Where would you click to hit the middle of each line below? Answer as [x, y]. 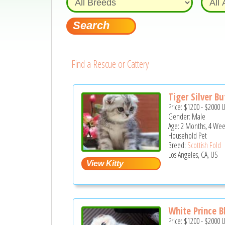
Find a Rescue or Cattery [110, 64]
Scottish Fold [204, 145]
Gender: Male [187, 117]
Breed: [178, 145]
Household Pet [188, 136]
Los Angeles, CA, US [193, 155]
